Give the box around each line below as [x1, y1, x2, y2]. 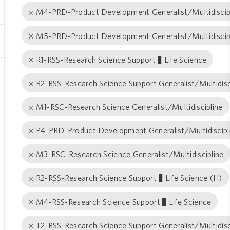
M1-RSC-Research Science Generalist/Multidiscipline [35, 102, 223, 112]
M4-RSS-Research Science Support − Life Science [35, 197, 212, 206]
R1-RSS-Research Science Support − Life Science [35, 54, 207, 64]
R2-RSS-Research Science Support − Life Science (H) [35, 173, 222, 183]
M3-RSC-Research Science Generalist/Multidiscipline [35, 149, 224, 159]
